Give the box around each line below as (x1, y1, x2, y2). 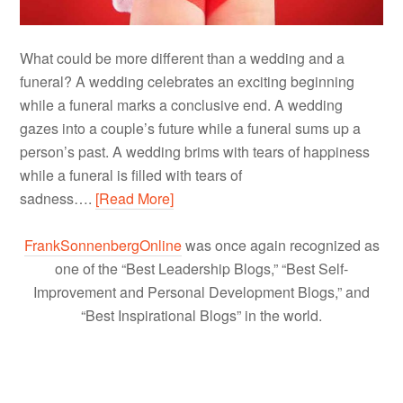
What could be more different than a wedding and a (20, 47, 345, 68)
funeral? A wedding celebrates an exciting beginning (20, 70, 355, 92)
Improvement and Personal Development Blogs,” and (33, 281, 370, 302)
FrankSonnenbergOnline (23, 234, 182, 255)
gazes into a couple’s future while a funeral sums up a (20, 117, 362, 139)
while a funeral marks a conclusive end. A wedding (20, 94, 344, 115)
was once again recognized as (181, 234, 380, 255)
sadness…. (20, 187, 96, 209)
